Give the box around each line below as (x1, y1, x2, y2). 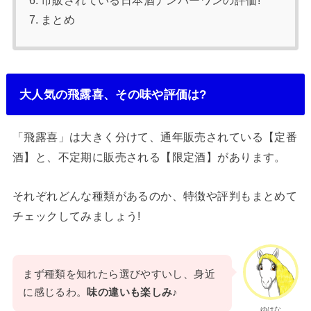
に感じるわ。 (23, 287, 87, 299)
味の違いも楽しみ (87, 287, 173, 299)
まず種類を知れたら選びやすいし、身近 (23, 269, 215, 280)
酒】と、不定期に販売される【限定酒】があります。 (12, 151, 286, 164)
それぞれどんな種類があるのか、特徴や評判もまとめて (12, 189, 298, 202)
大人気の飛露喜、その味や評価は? (19, 87, 207, 101)
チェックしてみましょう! (12, 209, 141, 222)
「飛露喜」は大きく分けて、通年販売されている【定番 (12, 131, 298, 144)
